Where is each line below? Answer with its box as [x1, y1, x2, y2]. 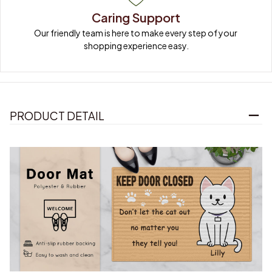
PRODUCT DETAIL [10, 108, 104, 123]
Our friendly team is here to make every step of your [33, 27, 237, 39]
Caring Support [92, 10, 180, 25]
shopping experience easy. [83, 40, 189, 52]
